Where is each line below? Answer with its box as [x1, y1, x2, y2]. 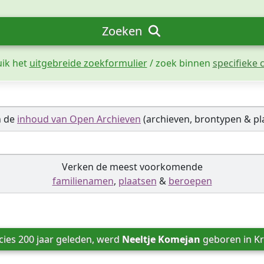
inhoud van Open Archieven [17, 113, 141, 126]
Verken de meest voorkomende [61, 160, 203, 173]
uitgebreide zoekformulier [29, 57, 147, 70]
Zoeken [102, 23, 145, 39]
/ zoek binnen [147, 57, 213, 70]
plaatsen [118, 174, 157, 187]
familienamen [52, 174, 114, 187]
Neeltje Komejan [122, 233, 201, 246]
